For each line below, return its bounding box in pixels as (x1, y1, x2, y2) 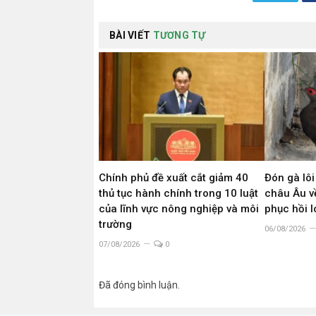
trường (99, 217, 132, 231)
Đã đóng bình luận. (99, 279, 180, 291)
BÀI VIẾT (109, 30, 153, 42)
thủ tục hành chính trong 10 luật (99, 186, 258, 200)
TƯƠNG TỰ (152, 30, 206, 42)
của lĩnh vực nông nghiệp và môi (99, 202, 259, 215)
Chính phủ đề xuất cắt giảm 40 (99, 171, 248, 184)
